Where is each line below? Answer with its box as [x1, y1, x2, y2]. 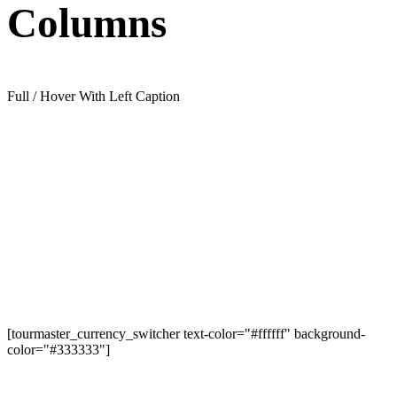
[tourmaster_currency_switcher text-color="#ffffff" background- [7, 325, 365, 341]
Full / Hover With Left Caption [7, 88, 180, 104]
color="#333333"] [7, 341, 110, 357]
